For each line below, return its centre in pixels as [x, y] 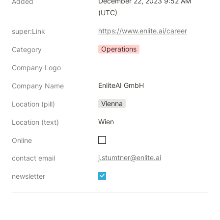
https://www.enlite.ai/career [143, 31]
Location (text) [35, 122]
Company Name [38, 86]
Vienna [112, 103]
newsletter [28, 176]
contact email [33, 158]
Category [27, 49]
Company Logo [36, 68]
